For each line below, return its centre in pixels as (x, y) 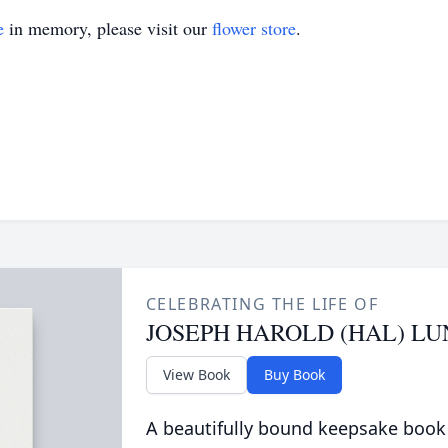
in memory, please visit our (108, 28)
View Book (196, 374)
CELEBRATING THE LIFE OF (262, 304)
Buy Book (294, 374)
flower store (254, 28)
